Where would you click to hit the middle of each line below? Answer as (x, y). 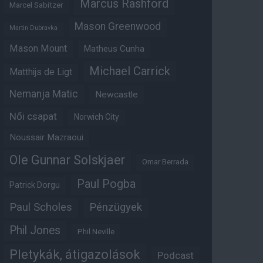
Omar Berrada (165, 162)
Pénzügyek (116, 208)
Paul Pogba (106, 184)
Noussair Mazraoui (46, 138)
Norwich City (97, 117)
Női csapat (33, 117)
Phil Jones (35, 231)
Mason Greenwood (118, 27)
